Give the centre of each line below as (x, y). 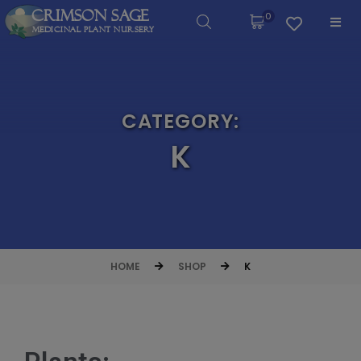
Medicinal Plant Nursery (93, 29)
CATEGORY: (180, 122)
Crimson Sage (90, 15)
